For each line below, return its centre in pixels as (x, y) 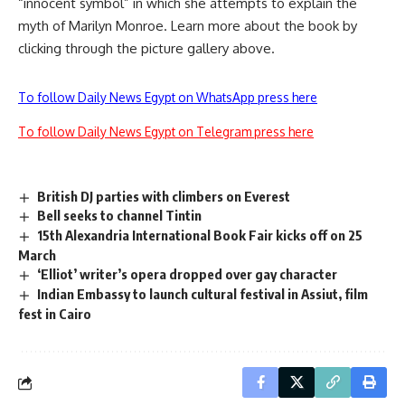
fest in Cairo (55, 314)
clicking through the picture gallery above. (146, 48)
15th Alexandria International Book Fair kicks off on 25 (200, 235)
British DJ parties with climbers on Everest (164, 196)
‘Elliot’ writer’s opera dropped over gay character (188, 274)
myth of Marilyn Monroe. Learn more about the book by (188, 25)
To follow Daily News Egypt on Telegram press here (166, 131)
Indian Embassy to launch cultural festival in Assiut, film (203, 294)
